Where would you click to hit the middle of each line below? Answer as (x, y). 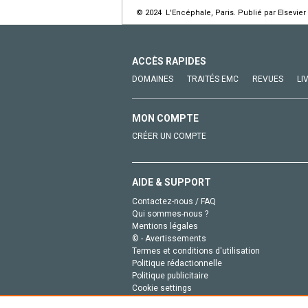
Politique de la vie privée (178, 300)
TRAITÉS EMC (213, 79)
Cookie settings (162, 288)
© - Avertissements (169, 238)
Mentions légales (165, 226)
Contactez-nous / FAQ (174, 201)
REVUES (268, 79)
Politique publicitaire (170, 275)
